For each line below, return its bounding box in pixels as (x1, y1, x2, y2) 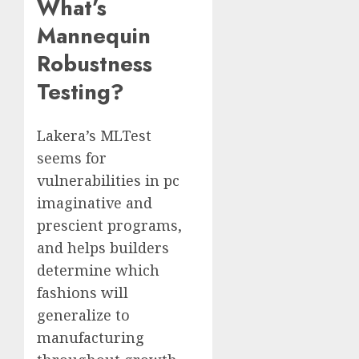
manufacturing (37, 327, 144, 347)
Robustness (37, 48, 152, 80)
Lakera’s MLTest (37, 125, 151, 145)
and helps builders (37, 237, 169, 257)
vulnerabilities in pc (37, 170, 179, 190)
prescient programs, (37, 215, 182, 235)
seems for (37, 147, 107, 167)
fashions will (37, 282, 128, 302)
